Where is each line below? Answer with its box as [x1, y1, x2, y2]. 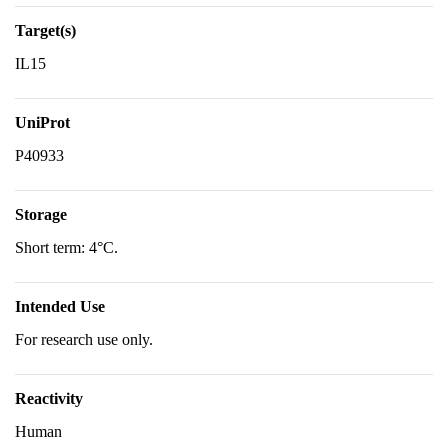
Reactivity [15, 390, 83, 407]
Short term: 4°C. [15, 239, 118, 256]
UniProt [15, 114, 70, 131]
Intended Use [15, 298, 105, 315]
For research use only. [15, 331, 153, 348]
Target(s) [15, 22, 76, 39]
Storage [15, 206, 67, 223]
